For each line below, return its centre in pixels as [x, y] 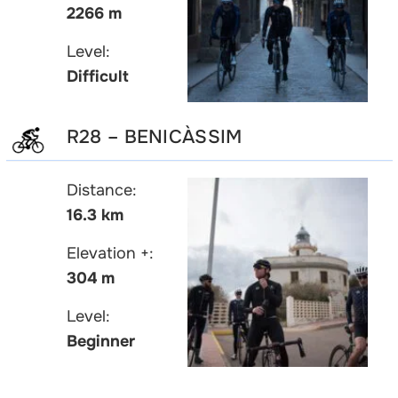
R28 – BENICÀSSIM [154, 136]
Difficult [97, 76]
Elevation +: [110, 254]
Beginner [100, 342]
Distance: [101, 191]
